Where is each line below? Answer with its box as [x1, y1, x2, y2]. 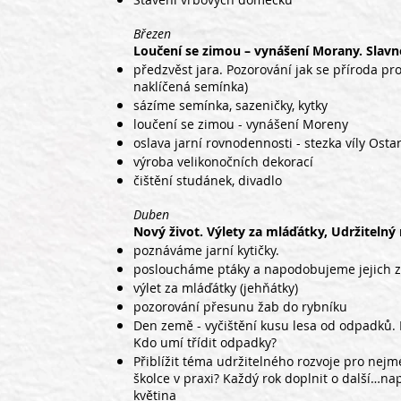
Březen [133, 25, 171, 42]
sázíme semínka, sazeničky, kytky [133, 97, 328, 114]
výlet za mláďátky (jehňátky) [133, 279, 298, 296]
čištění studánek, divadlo [133, 172, 282, 189]
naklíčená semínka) [133, 78, 248, 95]
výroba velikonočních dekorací [133, 153, 313, 170]
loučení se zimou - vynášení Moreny [133, 115, 348, 132]
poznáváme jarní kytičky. [133, 242, 279, 259]
